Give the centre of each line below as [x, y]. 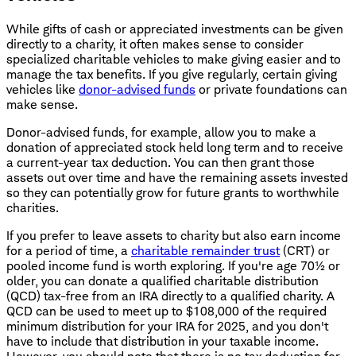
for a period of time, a [69, 250]
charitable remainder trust [205, 250]
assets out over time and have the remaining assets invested [177, 177]
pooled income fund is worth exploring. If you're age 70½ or [173, 265]
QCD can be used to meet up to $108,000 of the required [166, 311]
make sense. [42, 104]
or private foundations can [271, 89]
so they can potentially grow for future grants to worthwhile [173, 192]
